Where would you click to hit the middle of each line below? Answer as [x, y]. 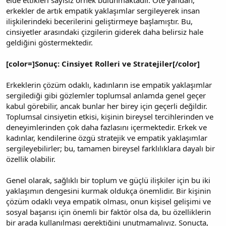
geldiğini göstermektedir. [49, 42]
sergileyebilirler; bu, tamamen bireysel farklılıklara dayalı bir [110, 148]
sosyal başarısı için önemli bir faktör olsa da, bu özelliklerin [108, 212]
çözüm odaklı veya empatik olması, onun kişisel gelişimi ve [108, 201]
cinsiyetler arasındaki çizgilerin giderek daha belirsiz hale [105, 32]
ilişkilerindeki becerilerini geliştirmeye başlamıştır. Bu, [99, 21]
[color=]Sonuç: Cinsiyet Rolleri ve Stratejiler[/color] [103, 63]
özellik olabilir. [31, 159]
